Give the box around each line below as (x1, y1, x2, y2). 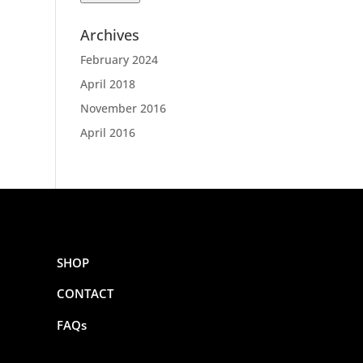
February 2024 (79, 51, 158, 67)
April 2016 (79, 124, 135, 140)
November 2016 (79, 100, 166, 116)
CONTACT (57, 285, 114, 302)
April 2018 (79, 75, 135, 92)
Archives (79, 24, 139, 45)
